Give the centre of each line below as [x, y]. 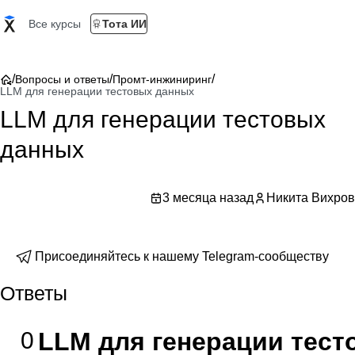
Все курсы [55, 24]
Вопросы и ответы [62, 79]
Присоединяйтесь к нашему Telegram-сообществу [182, 256]
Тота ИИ [124, 24]
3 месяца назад [208, 198]
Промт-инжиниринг [162, 79]
